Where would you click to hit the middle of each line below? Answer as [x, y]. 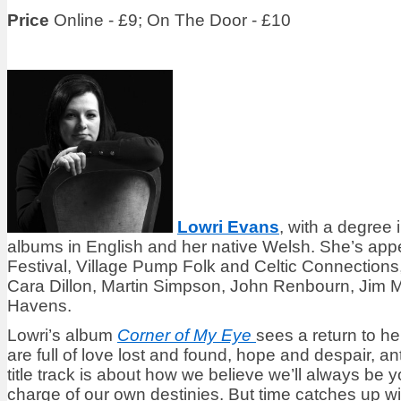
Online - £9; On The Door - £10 [172, 21]
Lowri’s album [60, 336]
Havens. [39, 306]
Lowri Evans [228, 227]
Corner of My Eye [187, 336]
